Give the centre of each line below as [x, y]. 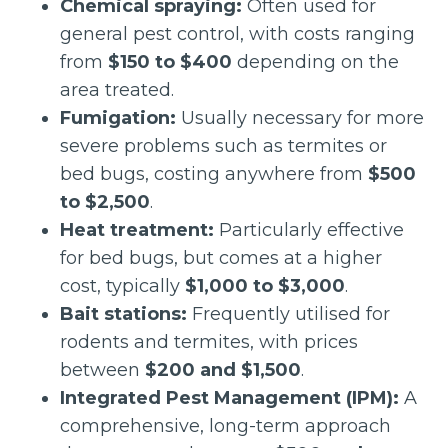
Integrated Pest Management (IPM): [229, 397]
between [102, 369]
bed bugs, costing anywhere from [214, 173]
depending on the [315, 61]
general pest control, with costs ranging [237, 33]
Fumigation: [118, 117]
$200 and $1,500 [223, 369]
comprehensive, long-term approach [225, 425]
